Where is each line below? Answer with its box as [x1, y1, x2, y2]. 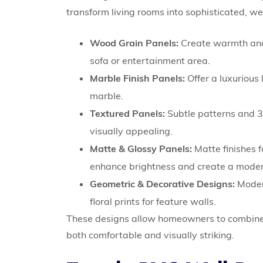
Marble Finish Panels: [90, 72, 186, 85]
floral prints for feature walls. [90, 195, 217, 208]
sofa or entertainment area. [90, 55, 211, 67]
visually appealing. [90, 125, 173, 137]
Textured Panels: [90, 107, 166, 120]
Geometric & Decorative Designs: [90, 178, 235, 190]
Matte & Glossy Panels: [90, 143, 193, 155]
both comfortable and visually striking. [66, 229, 235, 241]
